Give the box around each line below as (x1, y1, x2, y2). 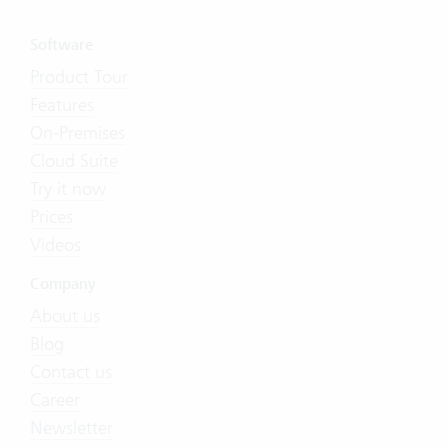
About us (30, 304, 100, 328)
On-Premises (30, 121, 125, 145)
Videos (30, 233, 81, 257)
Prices (30, 205, 73, 229)
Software (30, 35, 93, 56)
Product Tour (30, 65, 128, 89)
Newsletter (30, 416, 113, 440)
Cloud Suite (30, 149, 118, 173)
